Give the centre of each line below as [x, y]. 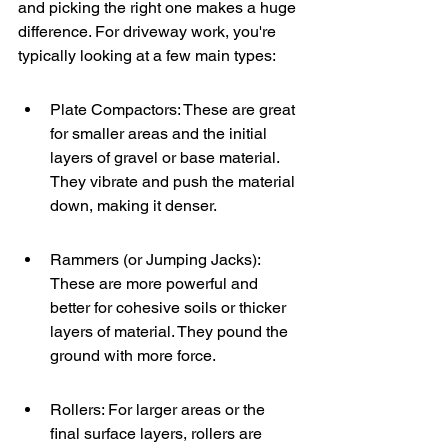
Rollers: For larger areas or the [159, 409]
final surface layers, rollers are [158, 433]
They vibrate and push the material [174, 181]
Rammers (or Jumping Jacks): [157, 259]
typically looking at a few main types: [147, 55]
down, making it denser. [133, 205]
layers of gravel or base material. [166, 157]
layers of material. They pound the [171, 331]
